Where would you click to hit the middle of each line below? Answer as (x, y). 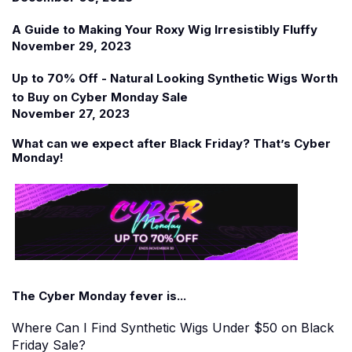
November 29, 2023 (71, 46)
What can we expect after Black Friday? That (146, 143)
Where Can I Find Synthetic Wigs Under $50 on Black (173, 327)
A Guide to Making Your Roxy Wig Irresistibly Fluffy (165, 29)
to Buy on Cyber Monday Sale (100, 97)
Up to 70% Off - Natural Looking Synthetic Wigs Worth (175, 78)
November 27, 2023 (71, 114)
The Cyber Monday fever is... (99, 295)
